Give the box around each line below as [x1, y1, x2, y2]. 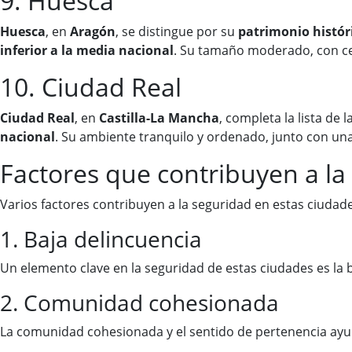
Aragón [70, 23, 115, 41]
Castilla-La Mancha [99, 109, 219, 127]
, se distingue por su [115, 23, 238, 41]
